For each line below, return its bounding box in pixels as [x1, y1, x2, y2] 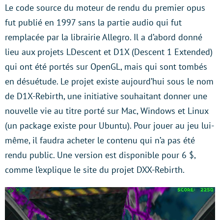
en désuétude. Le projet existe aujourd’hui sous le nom [5, 76, 214, 87]
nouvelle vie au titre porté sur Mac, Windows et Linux [5, 105, 208, 117]
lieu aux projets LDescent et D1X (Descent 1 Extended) [5, 46, 213, 58]
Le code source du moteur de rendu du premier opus [5, 2, 205, 14]
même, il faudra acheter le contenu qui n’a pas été [5, 135, 195, 146]
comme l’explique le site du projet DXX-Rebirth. [5, 164, 185, 176]
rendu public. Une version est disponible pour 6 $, [5, 149, 195, 161]
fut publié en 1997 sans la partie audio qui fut [5, 17, 182, 28]
